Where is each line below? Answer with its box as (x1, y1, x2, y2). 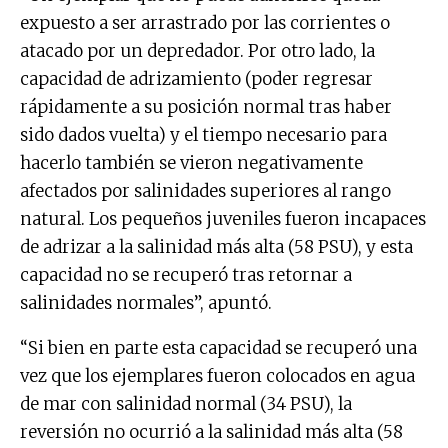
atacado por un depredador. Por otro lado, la (20, 39, 375, 62)
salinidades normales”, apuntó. (20, 291, 272, 314)
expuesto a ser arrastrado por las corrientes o (20, 11, 390, 34)
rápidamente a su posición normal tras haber (20, 95, 392, 118)
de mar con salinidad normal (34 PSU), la (20, 392, 352, 415)
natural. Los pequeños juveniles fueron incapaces (20, 207, 426, 230)
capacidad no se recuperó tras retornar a (20, 263, 352, 286)
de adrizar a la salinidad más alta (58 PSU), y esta (20, 235, 413, 258)
